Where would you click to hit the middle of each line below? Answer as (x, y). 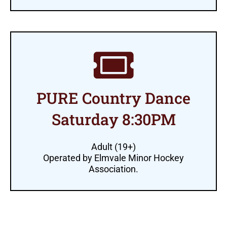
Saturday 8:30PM (113, 119)
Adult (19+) (113, 146)
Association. (113, 169)
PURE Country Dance (113, 98)
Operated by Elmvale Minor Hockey (113, 158)
